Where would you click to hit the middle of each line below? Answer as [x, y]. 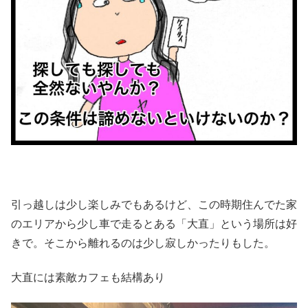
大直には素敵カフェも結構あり [88, 278]
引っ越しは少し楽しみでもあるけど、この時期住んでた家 [154, 204]
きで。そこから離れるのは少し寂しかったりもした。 [143, 243]
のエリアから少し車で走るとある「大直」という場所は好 [154, 223]
